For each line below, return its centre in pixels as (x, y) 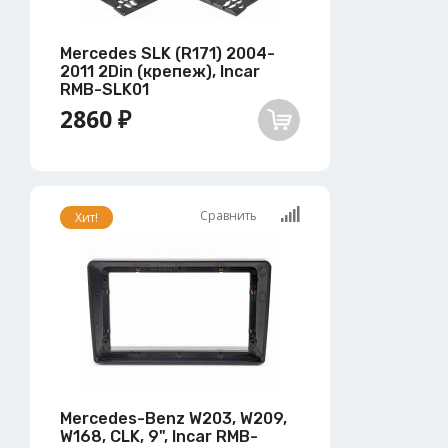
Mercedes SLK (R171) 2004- (167, 53)
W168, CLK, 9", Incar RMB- (159, 436)
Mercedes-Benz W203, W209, (173, 418)
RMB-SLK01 (104, 89)
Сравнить (230, 215)
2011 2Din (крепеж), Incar (160, 71)
